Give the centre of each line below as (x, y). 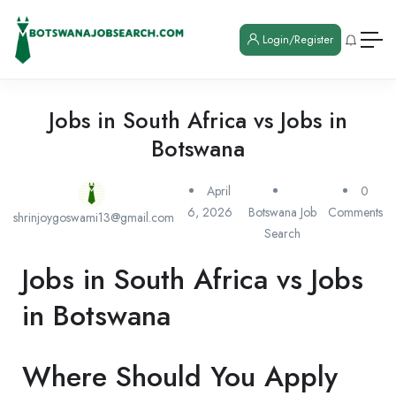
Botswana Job (282, 213)
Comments (355, 213)
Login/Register (296, 39)
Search (282, 234)
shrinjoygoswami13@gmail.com (94, 218)
